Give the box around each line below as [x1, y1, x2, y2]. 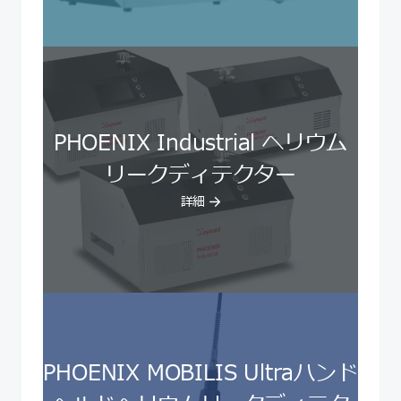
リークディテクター [104, 159, 297, 192]
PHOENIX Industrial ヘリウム [53, 127, 348, 160]
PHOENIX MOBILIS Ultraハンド [43, 357, 358, 390]
